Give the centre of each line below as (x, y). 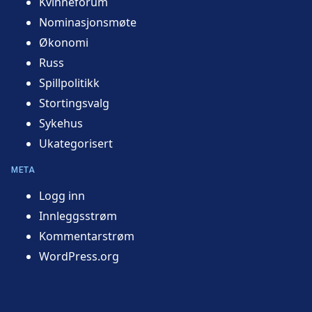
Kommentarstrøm (87, 236)
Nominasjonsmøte (88, 23)
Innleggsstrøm (78, 216)
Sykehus (61, 124)
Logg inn (62, 196)
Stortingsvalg (74, 103)
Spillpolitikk (69, 83)
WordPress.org (79, 257)
